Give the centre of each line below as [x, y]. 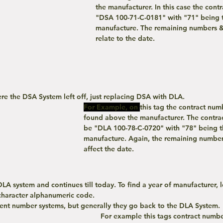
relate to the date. [125, 38]
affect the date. [109, 149]
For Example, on [111, 107]
